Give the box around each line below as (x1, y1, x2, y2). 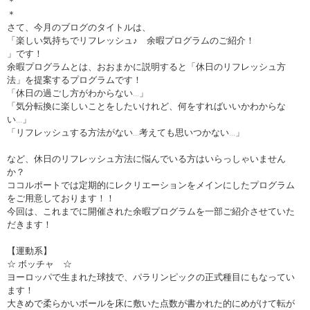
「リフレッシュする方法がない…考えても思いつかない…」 (7, 127, 244, 138)
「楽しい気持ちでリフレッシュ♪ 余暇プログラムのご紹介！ (7, 35, 255, 46)
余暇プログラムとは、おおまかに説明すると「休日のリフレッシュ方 (7, 62, 286, 73)
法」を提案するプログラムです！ (7, 75, 142, 86)
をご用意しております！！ (7, 193, 115, 204)
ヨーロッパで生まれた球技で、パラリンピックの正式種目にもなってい (7, 272, 295, 283)
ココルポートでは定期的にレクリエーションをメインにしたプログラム (7, 180, 295, 191)
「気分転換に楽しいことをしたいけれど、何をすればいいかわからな (7, 101, 286, 112)
